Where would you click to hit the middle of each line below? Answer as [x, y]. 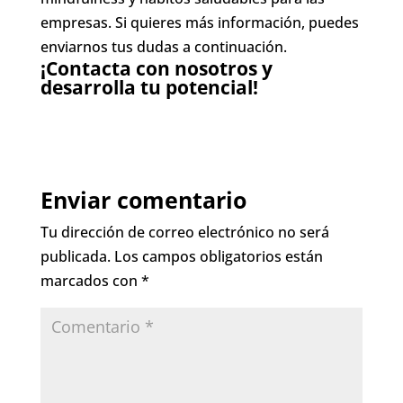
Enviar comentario [143, 199]
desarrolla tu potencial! [149, 87]
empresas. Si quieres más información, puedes [199, 22]
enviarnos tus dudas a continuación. [163, 46]
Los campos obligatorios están [218, 256]
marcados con [90, 280]
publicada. [75, 256]
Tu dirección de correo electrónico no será [184, 232]
